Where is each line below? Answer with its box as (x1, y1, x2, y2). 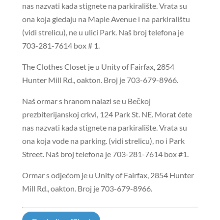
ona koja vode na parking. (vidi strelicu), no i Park (22, 136, 185, 146)
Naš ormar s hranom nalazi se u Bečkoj (22, 96, 151, 106)
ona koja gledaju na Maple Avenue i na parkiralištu (22, 14, 190, 24)
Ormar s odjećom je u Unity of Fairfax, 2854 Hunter (22, 170, 194, 180)
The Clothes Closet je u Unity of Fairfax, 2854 (22, 62, 174, 72)
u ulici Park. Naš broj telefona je (77, 27, 184, 37)
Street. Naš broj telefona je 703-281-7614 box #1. (22, 149, 189, 159)
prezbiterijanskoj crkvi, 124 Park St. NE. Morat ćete (22, 110, 192, 119)
